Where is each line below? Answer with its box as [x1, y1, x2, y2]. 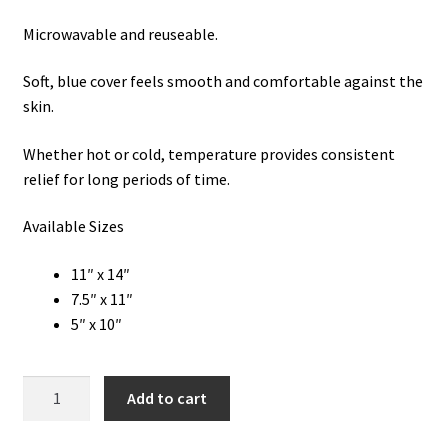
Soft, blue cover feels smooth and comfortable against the [22, 71, 423, 92]
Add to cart [127, 387, 208, 408]
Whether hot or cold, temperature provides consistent [22, 143, 395, 164]
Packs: [21, 401, 64, 422]
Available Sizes [22, 216, 124, 237]
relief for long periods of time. [22, 168, 230, 189]
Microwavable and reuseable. [22, 23, 218, 44]
